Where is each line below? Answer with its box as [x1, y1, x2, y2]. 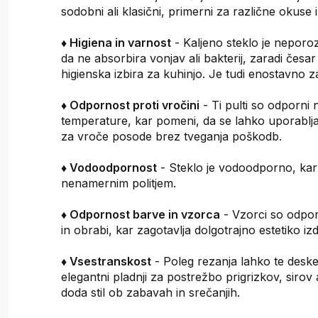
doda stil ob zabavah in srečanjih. [61, 285, 241, 300]
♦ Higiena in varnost [61, 35, 172, 50]
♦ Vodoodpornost [61, 160, 158, 175]
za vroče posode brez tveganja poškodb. [61, 128, 283, 143]
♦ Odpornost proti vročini [61, 97, 200, 112]
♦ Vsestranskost [61, 253, 152, 268]
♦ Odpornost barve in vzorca [61, 207, 221, 221]
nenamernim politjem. [61, 175, 177, 190]
